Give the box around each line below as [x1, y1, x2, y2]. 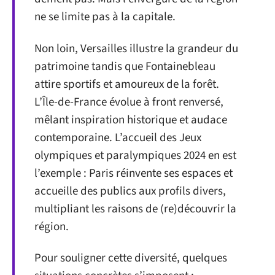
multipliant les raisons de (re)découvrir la [34, 200, 236, 217]
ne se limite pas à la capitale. [34, 9, 176, 26]
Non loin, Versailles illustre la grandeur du [34, 40, 238, 57]
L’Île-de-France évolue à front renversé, [34, 93, 223, 110]
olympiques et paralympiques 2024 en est [34, 147, 236, 164]
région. [34, 218, 69, 235]
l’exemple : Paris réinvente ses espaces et [34, 165, 233, 182]
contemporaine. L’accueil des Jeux [34, 129, 201, 146]
